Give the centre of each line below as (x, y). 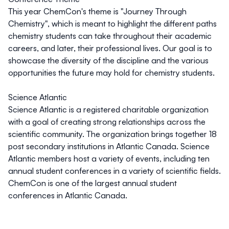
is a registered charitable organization (138, 109)
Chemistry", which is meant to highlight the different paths (112, 24)
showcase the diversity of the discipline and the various (108, 60)
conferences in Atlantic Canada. (68, 195)
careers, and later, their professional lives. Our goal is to (110, 48)
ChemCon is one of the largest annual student (93, 183)
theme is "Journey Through (138, 11)
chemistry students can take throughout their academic (110, 36)
